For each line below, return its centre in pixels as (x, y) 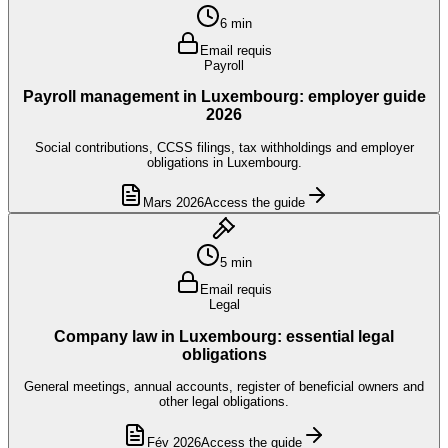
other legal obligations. (224, 402)
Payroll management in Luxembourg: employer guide (224, 97)
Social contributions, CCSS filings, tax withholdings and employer (224, 147)
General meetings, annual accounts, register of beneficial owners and (224, 387)
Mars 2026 (173, 203)
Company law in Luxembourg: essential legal (224, 336)
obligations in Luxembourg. (224, 162)
